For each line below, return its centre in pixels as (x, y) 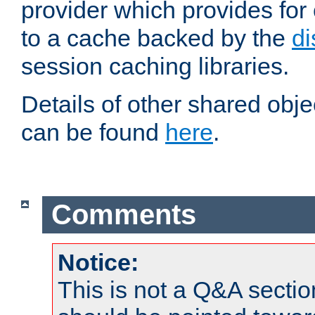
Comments (123, 215)
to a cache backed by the (156, 38)
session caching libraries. (155, 66)
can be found (93, 133)
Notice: (98, 262)
